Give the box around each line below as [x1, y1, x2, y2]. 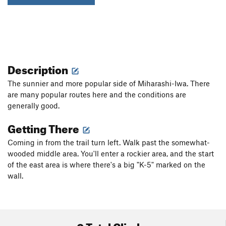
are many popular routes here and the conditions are [8, 89, 186, 99]
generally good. [8, 100, 60, 110]
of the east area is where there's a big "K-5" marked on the [8, 159, 205, 169]
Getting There [8, 118, 81, 136]
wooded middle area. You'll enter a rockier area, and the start [8, 148, 214, 158]
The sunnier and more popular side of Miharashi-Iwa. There [8, 78, 210, 88]
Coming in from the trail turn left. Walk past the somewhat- [8, 137, 210, 147]
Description [8, 59, 70, 77]
